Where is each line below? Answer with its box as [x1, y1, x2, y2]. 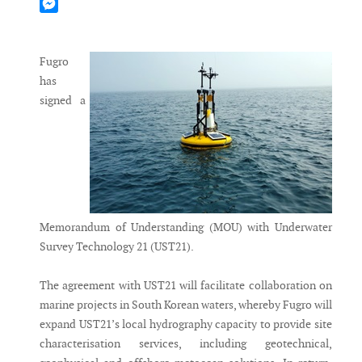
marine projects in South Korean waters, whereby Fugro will [40, 297, 332, 313]
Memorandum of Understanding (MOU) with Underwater [40, 220, 332, 235]
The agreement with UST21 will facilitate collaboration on [40, 278, 332, 293]
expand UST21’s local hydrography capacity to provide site [40, 317, 332, 332]
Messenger [40, 15, 92, 30]
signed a [40, 93, 86, 108]
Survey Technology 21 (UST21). [40, 239, 194, 255]
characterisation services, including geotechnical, [40, 336, 332, 351]
